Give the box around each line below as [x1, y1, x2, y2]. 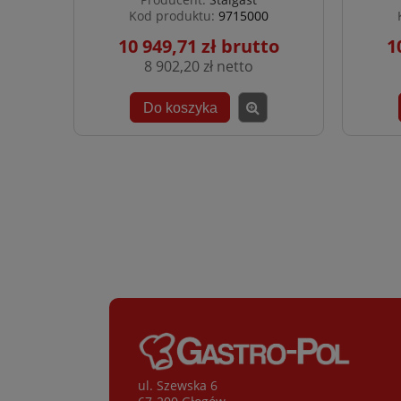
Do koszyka [142, 98, 218, 115]
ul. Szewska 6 [138, 376, 218, 394]
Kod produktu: [129, 7, 215, 25]
